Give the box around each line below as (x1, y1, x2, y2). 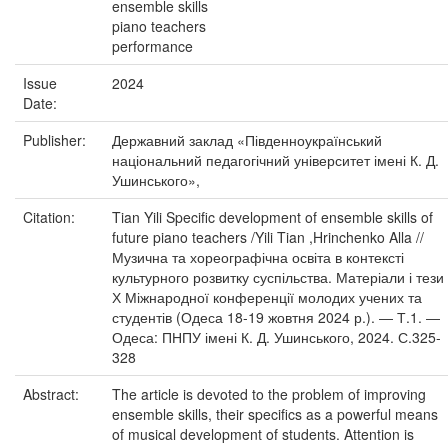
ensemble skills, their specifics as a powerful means (112, 404, 438, 424)
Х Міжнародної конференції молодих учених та (112, 287, 422, 307)
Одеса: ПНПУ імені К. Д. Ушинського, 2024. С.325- (112, 327, 441, 347)
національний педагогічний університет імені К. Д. (112, 150, 439, 170)
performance (112, 36, 193, 56)
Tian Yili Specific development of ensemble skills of (112, 207, 433, 227)
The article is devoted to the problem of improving (112, 384, 426, 404)
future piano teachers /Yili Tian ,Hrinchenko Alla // (112, 227, 424, 247)
